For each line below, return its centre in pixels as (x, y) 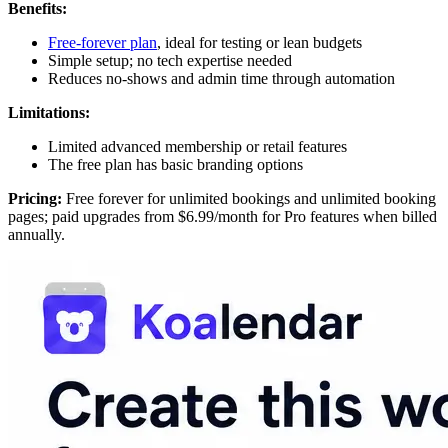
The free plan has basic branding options (175, 165)
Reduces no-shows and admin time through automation (221, 79)
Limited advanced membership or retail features (197, 147)
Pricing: (37, 199)
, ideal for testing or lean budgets (259, 43)
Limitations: (49, 113)
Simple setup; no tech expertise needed (170, 61)
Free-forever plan (102, 43)
